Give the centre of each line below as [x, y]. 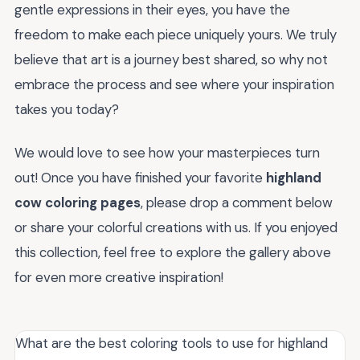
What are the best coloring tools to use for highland [172, 344]
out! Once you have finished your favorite [140, 178]
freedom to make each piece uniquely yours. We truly [176, 34]
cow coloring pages [78, 203]
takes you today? [67, 109]
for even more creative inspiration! [119, 278]
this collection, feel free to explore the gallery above [173, 253]
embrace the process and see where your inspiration [174, 84]
